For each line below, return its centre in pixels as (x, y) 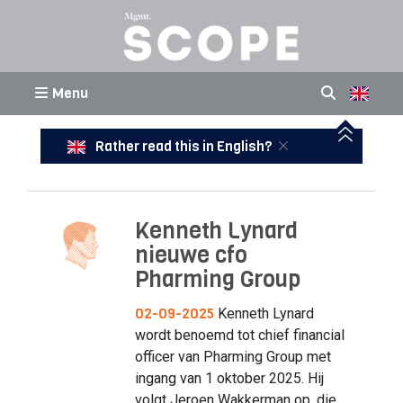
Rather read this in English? (183, 146)
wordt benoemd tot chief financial (239, 335)
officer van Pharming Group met (233, 356)
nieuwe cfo (191, 255)
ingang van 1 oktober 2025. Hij (229, 378)
